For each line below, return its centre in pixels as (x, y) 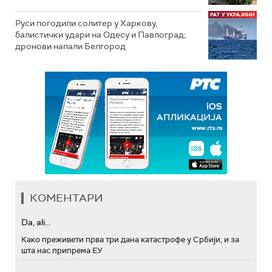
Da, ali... (36, 222)
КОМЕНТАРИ (66, 198)
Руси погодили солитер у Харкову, (86, 23)
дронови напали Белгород (70, 46)
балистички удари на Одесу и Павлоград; (100, 34)
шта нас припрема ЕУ (62, 250)
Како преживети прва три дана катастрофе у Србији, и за (130, 239)
